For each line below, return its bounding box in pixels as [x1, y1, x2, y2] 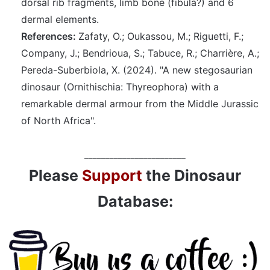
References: [21, 30, 78, 42]
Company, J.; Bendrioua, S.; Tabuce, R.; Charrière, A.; [21, 47, 259, 59]
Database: [97, 192, 173, 210]
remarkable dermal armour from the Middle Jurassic [21, 98, 259, 110]
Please [29, 166, 82, 184]
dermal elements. [21, 13, 99, 25]
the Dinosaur [142, 166, 241, 184]
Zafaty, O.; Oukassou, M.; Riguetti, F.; [78, 30, 243, 42]
